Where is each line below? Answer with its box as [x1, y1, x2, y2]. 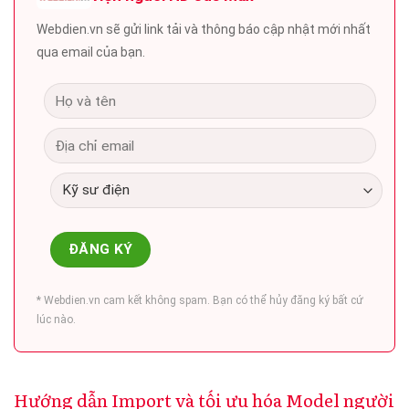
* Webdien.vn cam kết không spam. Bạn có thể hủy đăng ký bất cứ [37, 293, 363, 307]
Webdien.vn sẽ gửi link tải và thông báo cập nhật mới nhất [37, 22, 371, 37]
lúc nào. [37, 312, 76, 326]
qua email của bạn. [37, 45, 145, 60]
